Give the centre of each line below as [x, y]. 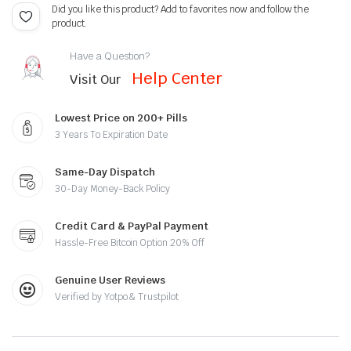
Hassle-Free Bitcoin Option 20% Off [130, 243]
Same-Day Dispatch [105, 172]
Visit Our [97, 79]
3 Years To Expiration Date [112, 135]
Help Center [177, 78]
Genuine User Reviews [110, 280]
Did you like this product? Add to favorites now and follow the [181, 9]
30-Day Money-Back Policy [113, 189]
